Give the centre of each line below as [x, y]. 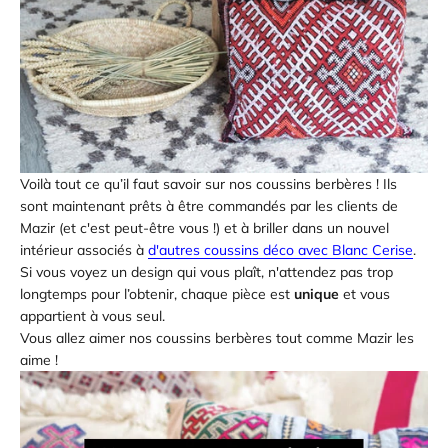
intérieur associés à [84, 250]
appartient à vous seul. [92, 316]
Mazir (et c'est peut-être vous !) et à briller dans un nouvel [204, 228]
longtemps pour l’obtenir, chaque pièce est [157, 294]
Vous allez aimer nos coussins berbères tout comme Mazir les [217, 338]
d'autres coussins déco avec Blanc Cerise [280, 250]
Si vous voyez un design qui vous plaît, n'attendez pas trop [206, 272]
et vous [364, 294]
